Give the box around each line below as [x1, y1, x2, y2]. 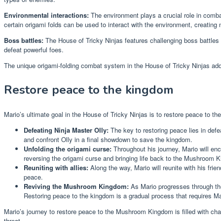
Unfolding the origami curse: [24, 144, 111, 154]
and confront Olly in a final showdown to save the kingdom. [24, 135, 192, 145]
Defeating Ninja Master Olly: [24, 125, 109, 135]
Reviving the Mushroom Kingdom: [24, 182, 129, 191]
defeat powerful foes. [4, 45, 64, 55]
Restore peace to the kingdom [4, 82, 174, 98]
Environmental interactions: [4, 10, 89, 20]
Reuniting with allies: [24, 163, 88, 173]
